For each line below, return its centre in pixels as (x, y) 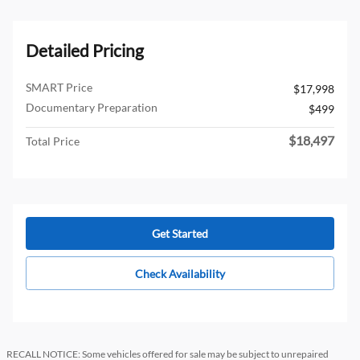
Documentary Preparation (92, 107)
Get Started (180, 234)
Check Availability (180, 273)
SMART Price (59, 87)
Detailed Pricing (85, 50)
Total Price (53, 141)
